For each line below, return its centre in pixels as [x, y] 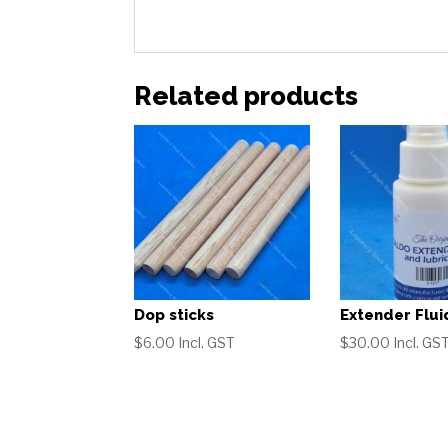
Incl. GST [207, 343]
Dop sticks [174, 314]
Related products [246, 96]
